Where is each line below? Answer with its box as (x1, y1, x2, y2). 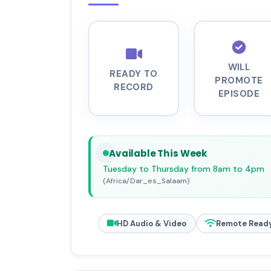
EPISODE (218, 88, 260, 100)
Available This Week (109, 146, 208, 160)
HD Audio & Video (117, 218, 186, 229)
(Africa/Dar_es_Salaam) (103, 175, 190, 186)
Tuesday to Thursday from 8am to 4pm (103, 163, 264, 174)
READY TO (109, 68, 158, 80)
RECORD (114, 81, 154, 94)
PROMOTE (215, 74, 263, 87)
